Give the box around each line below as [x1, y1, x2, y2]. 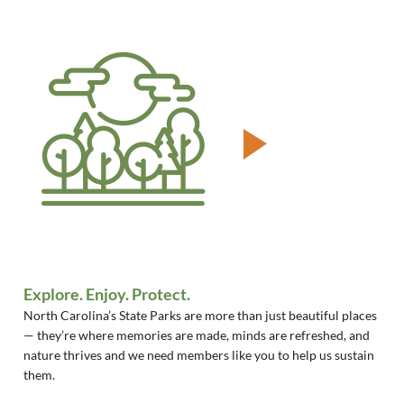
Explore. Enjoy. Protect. [23, 284, 191, 304]
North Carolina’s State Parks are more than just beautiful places [23, 308, 378, 323]
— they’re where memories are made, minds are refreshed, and [23, 327, 371, 343]
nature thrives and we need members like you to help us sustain [23, 347, 375, 363]
